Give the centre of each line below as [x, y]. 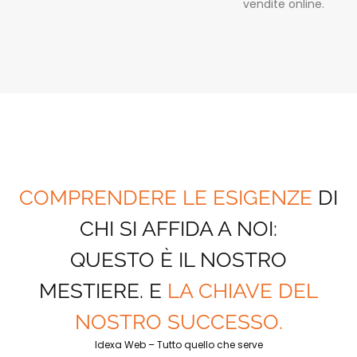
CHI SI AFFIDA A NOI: [178, 228]
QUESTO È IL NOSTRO [178, 259]
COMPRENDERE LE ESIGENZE [166, 197]
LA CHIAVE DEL [243, 290]
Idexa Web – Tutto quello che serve [178, 344]
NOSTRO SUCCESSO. [178, 322]
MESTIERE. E [103, 290]
